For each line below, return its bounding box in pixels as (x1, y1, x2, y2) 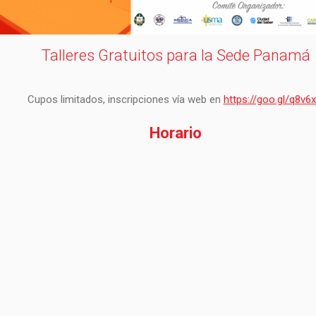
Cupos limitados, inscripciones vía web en (27, 92, 224, 106)
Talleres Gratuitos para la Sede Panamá (41, 46, 310, 64)
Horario (150, 123, 202, 142)
